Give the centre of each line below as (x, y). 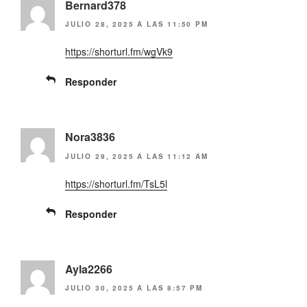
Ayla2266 (89, 269)
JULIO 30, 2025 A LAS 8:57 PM (134, 288)
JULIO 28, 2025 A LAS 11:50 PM (137, 24)
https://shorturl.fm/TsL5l (116, 183)
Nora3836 (90, 137)
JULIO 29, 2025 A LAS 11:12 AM (137, 156)
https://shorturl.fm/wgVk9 (119, 52)
